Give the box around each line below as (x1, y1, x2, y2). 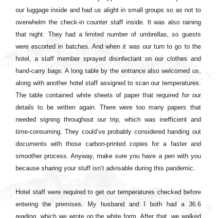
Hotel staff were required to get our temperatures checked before (16, 188, 201, 196)
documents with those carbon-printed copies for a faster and (16, 140, 201, 148)
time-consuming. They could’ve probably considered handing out (16, 128, 201, 136)
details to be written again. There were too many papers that (16, 104, 201, 111)
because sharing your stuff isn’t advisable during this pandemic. (16, 164, 195, 172)
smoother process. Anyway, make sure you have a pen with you (16, 152, 201, 160)
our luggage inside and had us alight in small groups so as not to (16, 6, 201, 14)
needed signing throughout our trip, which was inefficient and (16, 116, 201, 124)
